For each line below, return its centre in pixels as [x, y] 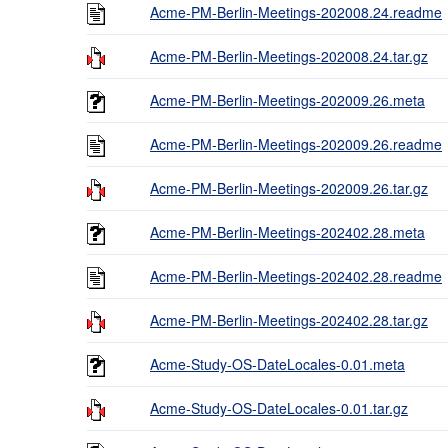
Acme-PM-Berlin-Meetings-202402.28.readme [296, 276]
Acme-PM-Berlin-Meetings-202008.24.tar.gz [289, 56]
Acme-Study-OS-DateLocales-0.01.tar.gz [279, 408]
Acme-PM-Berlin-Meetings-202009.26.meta [287, 100]
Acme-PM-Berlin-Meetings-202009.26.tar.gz [289, 188]
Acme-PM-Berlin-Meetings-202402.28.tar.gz [289, 320]
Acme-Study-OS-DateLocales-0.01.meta [277, 364]
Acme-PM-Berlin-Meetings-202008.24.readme [296, 12]
